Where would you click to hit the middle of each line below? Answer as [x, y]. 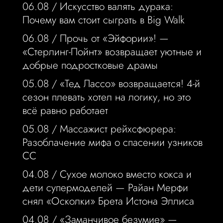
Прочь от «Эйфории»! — [114, 39]
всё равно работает [65, 111]
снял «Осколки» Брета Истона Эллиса [108, 201]
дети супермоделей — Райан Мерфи [105, 188]
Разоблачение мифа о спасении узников [112, 143]
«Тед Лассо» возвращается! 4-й [130, 84]
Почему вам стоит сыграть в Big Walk [103, 20]
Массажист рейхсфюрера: [118, 129]
